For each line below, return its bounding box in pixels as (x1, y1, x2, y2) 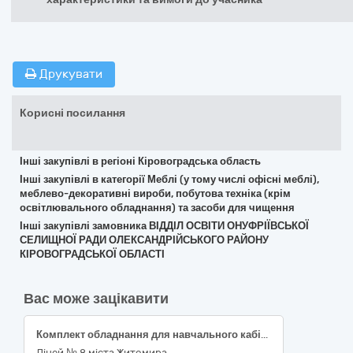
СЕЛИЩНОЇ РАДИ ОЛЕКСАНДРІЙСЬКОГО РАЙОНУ (20, 234, 269, 246)
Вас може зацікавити (24, 290, 169, 307)
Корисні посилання (20, 106, 125, 120)
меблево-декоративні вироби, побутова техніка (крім (20, 188, 291, 199)
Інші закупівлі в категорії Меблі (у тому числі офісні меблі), (20, 173, 319, 185)
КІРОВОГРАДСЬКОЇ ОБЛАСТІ (20, 248, 165, 260)
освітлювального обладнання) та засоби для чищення (20, 202, 295, 214)
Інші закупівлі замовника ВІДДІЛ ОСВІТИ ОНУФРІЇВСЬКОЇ (20, 220, 309, 232)
